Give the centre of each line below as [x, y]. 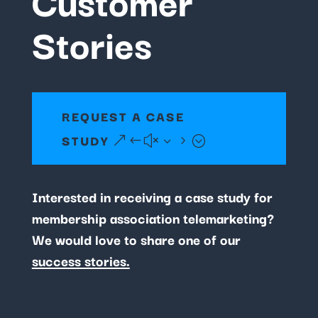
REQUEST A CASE [123, 116]
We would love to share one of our [136, 239]
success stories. [81, 260]
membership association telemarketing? [153, 218]
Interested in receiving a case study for [152, 196]
